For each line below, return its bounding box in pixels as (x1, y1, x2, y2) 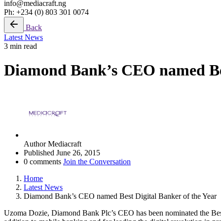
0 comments (24, 157, 63, 166)
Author (24, 139, 46, 148)
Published (24, 148, 54, 157)
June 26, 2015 (56, 148, 100, 157)
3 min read (4, 42, 37, 50)
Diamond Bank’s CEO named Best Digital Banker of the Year (24, 191, 217, 200)
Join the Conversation (63, 157, 131, 166)
